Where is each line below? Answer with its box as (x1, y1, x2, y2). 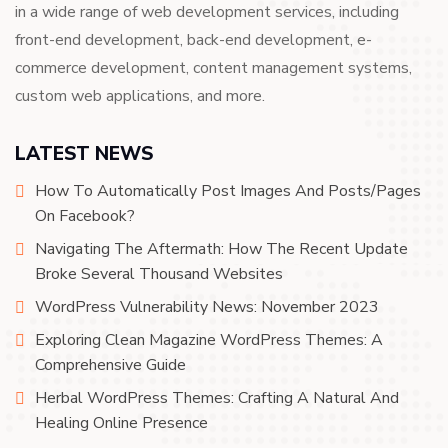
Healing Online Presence (35, 412, 208, 434)
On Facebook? (35, 205, 135, 227)
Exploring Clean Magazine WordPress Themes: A (35, 329, 383, 351)
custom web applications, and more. (15, 85, 265, 107)
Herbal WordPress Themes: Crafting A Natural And (35, 387, 399, 409)
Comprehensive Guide (35, 354, 186, 376)
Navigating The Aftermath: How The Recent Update (35, 238, 408, 260)
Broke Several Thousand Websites (35, 263, 283, 285)
